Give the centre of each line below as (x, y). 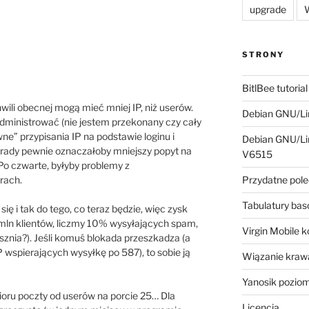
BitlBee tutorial (275, 88)
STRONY (263, 55)
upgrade (268, 10)
